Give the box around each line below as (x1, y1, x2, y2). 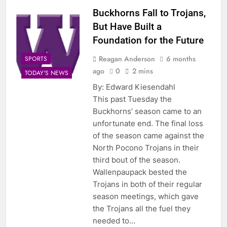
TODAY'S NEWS (25, 68, 68, 78)
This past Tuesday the (92, 94, 172, 104)
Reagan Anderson (98, 53, 155, 64)
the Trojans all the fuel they (92, 203, 191, 213)
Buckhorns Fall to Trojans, (92, 7, 206, 19)
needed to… (92, 215, 135, 225)
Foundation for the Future (92, 34, 204, 46)
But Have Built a (92, 20, 162, 32)
